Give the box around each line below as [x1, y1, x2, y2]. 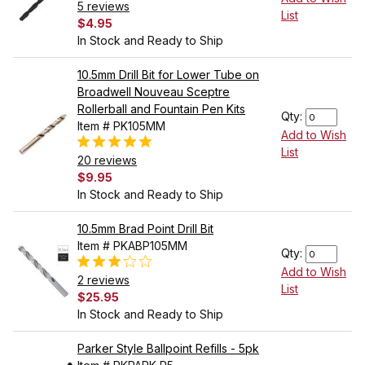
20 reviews [77, 153, 137, 168]
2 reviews [77, 273, 130, 288]
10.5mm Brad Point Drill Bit [77, 222, 213, 236]
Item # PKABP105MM [77, 239, 187, 253]
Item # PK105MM [77, 119, 165, 134]
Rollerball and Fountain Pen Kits [77, 102, 245, 117]
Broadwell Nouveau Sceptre [77, 85, 230, 99]
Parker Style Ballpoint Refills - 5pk [77, 341, 259, 356]
